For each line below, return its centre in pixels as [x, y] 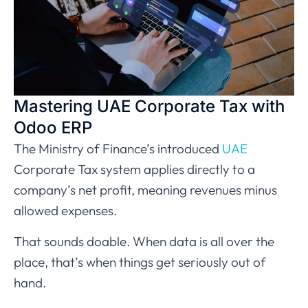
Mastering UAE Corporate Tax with [149, 107]
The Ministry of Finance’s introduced [118, 149]
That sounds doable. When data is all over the [144, 242]
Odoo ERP [53, 128]
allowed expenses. [65, 211]
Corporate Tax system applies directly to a [134, 169]
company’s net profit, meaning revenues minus [145, 190]
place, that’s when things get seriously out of [140, 262]
